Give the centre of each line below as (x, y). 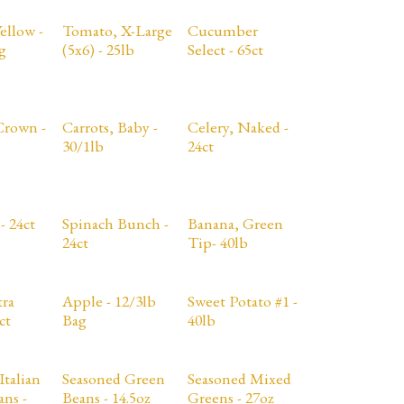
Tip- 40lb (217, 242)
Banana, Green (235, 223)
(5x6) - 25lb (98, 49)
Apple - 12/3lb (109, 301)
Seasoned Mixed (239, 378)
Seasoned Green (113, 378)
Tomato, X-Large (117, 30)
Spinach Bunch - (115, 223)
